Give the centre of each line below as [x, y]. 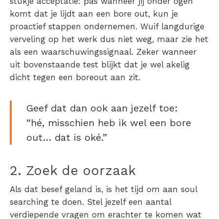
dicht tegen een [43, 77]
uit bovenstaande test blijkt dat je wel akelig [100, 65]
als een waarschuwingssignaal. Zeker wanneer [103, 52]
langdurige [183, 27]
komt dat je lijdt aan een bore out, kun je [94, 14]
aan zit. [125, 77]
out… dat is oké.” [67, 138]
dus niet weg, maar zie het [153, 39]
